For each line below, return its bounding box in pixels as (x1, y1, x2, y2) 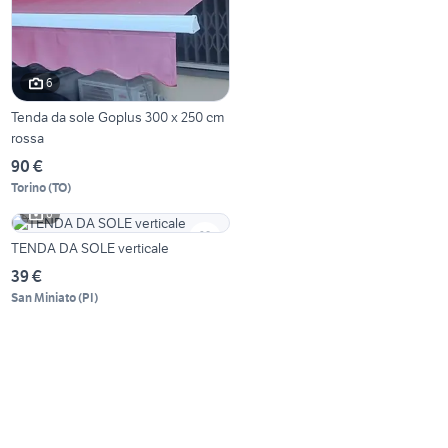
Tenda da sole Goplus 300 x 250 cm (11, 107, 225, 126)
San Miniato (11, 289, 77, 305)
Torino (11, 179, 47, 195)
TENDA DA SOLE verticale (11, 238, 170, 257)
